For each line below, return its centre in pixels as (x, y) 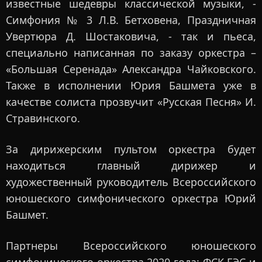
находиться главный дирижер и (131, 166)
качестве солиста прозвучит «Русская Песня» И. (131, 102)
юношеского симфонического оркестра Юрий (131, 199)
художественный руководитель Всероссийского (131, 182)
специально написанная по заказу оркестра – (131, 53)
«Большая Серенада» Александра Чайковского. (131, 69)
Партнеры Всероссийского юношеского (131, 246)
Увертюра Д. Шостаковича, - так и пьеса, (131, 37)
